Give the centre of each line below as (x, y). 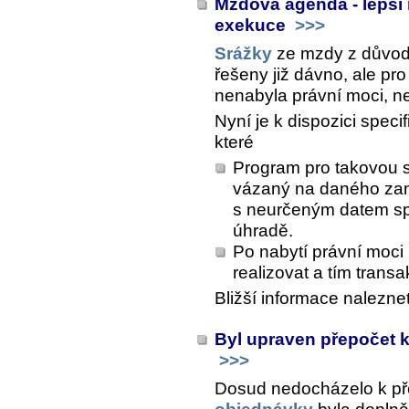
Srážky (243, 53)
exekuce (252, 25)
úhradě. (263, 230)
